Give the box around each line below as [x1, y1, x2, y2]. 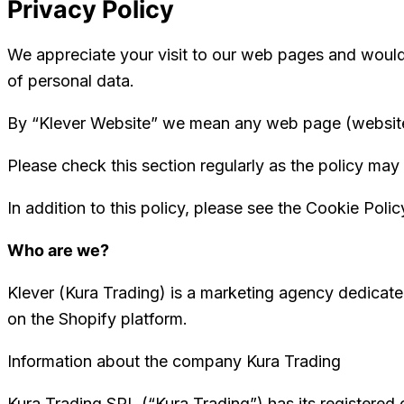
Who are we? [7, 241, 109, 260]
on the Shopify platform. [7, 309, 188, 328]
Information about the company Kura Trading [7, 352, 341, 371]
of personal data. [7, 71, 139, 90]
